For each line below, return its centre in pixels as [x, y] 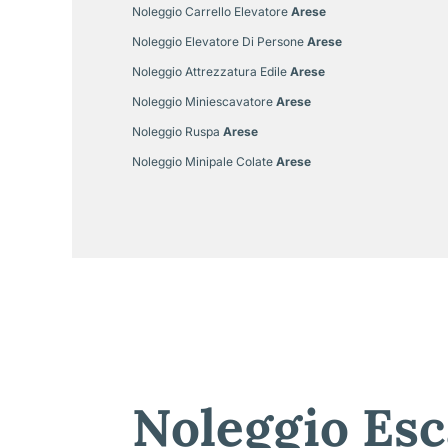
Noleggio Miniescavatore [202, 101]
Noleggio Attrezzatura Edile [209, 71]
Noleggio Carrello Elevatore [210, 11]
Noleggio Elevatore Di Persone [218, 41]
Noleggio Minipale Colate [202, 161]
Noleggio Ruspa [176, 131]
